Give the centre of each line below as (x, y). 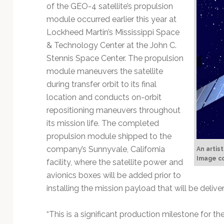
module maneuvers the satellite (104, 71)
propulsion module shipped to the (109, 136)
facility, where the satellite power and (114, 162)
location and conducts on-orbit (104, 97)
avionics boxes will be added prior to (113, 175)
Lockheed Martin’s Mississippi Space (113, 32)
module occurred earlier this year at (111, 19)
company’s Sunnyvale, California (105, 149)
